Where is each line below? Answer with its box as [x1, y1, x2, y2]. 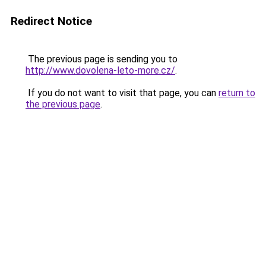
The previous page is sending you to [26, 53, 178, 65]
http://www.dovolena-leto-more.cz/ [26, 65, 175, 76]
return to [218, 87, 255, 99]
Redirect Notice [11, 14, 92, 28]
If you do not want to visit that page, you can [26, 87, 218, 99]
